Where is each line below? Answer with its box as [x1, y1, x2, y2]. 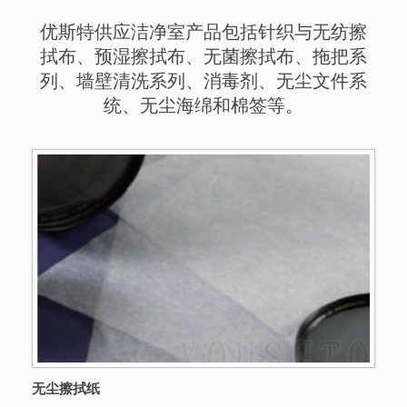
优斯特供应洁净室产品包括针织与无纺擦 [40, 18, 367, 45]
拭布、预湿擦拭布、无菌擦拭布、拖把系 [40, 43, 367, 69]
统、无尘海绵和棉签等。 [104, 92, 303, 118]
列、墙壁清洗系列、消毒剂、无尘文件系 [40, 67, 367, 94]
